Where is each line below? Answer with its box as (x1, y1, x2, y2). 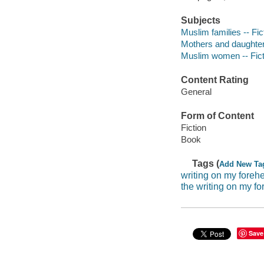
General (180, 86, 212, 97)
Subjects (180, 15, 220, 26)
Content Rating (180, 75, 249, 85)
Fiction (180, 122, 206, 133)
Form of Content (180, 111, 254, 121)
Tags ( (192, 158, 220, 169)
